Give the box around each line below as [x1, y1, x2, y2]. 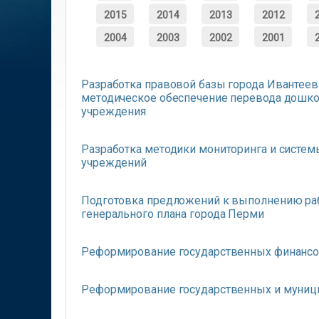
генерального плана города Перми [81, 206, 264, 221]
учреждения [81, 104, 146, 118]
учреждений [81, 155, 147, 169]
